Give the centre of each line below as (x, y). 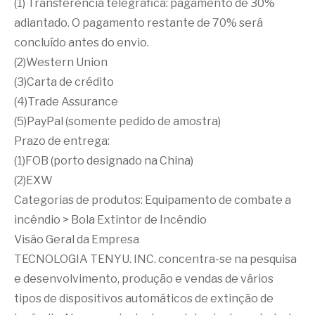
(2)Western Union (61, 62)
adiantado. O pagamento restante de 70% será (139, 23)
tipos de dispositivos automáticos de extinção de (144, 298)
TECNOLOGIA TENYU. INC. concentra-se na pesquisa (155, 259)
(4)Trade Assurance (66, 102)
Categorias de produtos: (79, 200)
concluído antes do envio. (82, 43)
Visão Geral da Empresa (77, 239)
